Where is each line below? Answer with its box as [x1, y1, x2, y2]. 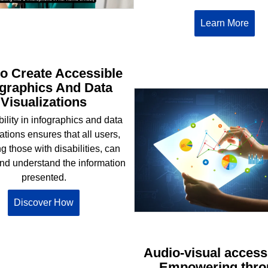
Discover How [14, 197, 74, 208]
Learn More [200, 17, 249, 28]
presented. [21, 172, 66, 182]
